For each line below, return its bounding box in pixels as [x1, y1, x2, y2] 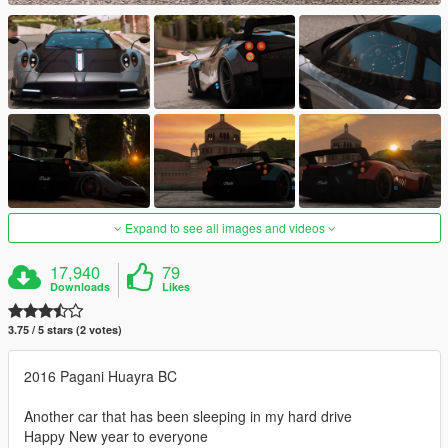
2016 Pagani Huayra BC [24, 366, 177, 387]
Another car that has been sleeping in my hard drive [24, 406, 352, 427]
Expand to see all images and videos [121, 219, 328, 237]
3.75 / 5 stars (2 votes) [8, 322, 122, 338]
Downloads [50, 279, 111, 295]
